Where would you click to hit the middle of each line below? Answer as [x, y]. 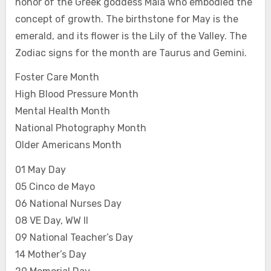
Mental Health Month [62, 111]
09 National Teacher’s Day [74, 238]
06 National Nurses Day [68, 204]
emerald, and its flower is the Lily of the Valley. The [131, 36]
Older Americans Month [68, 145]
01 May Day [40, 170]
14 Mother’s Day [51, 255]
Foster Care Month [57, 77]
